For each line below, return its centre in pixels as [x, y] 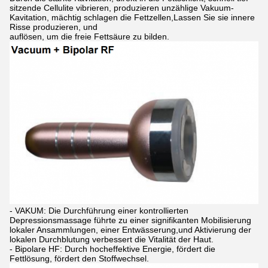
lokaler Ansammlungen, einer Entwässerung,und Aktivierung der [130, 230]
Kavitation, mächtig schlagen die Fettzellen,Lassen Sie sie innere [132, 17]
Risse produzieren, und [54, 27]
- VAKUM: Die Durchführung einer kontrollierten [99, 211]
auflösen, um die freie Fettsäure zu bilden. [89, 36]
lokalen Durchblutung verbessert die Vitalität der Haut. [112, 240]
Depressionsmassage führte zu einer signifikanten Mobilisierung [130, 220]
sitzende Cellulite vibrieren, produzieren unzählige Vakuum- [122, 7]
